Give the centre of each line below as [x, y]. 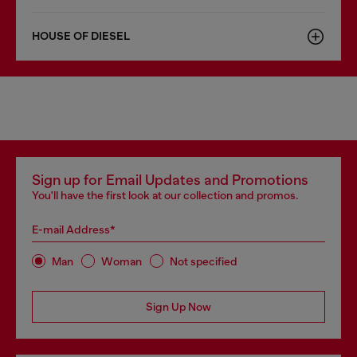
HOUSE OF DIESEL [81, 36]
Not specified [204, 261]
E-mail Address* [74, 229]
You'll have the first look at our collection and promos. [165, 195]
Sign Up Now [178, 307]
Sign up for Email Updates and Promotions [170, 180]
